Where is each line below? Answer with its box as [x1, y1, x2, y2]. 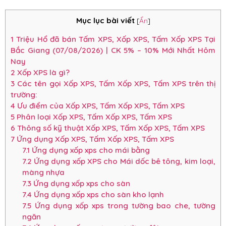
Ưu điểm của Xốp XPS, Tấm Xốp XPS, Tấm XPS [15, 101, 185, 111]
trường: [11, 90, 37, 100]
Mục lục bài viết [76, 16, 135, 25]
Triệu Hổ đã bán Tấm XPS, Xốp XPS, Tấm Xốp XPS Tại [14, 34, 215, 44]
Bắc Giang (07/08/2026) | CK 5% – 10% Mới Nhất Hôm [11, 45, 215, 55]
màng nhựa [22, 167, 65, 178]
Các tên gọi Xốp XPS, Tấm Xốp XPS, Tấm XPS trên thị [15, 79, 215, 89]
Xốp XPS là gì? [15, 68, 70, 78]
